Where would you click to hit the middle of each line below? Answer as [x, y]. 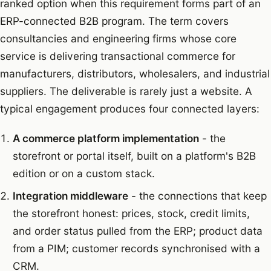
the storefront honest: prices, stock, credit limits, [131, 214]
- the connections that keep [197, 196]
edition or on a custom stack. [83, 174]
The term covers [187, 21]
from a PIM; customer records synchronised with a [136, 249]
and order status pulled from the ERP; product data [137, 231]
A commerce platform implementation [106, 139]
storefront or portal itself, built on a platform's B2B [134, 156]
